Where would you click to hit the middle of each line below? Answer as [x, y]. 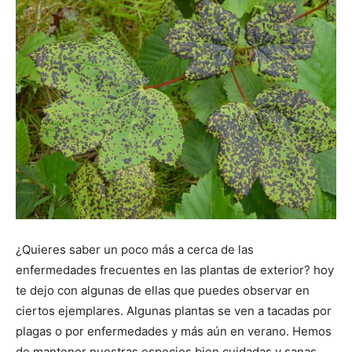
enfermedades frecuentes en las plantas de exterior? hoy [175, 269]
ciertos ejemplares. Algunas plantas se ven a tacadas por [174, 310]
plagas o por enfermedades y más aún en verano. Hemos [174, 331]
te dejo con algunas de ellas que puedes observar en [163, 290]
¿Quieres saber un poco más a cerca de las [135, 249]
